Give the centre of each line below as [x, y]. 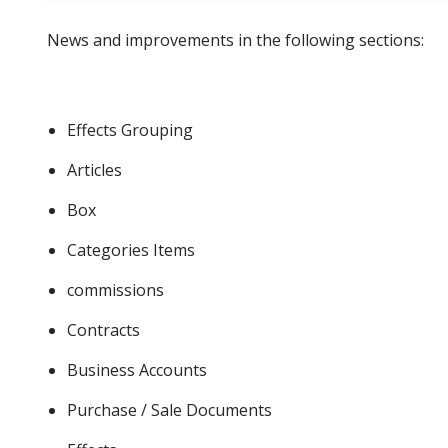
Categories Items [131, 249]
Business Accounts [137, 369]
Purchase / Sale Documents [169, 409]
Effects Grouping [130, 129]
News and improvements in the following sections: [235, 39]
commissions [115, 289]
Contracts [103, 329]
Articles [94, 169]
